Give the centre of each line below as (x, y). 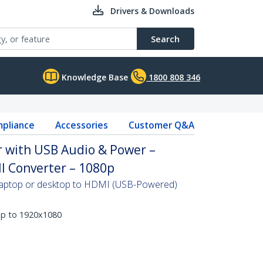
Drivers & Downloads (152, 11)
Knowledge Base (94, 77)
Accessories (81, 125)
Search (165, 39)
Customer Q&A (161, 125)
